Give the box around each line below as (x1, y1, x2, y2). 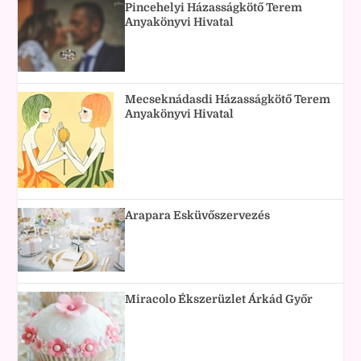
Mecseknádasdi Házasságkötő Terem (125, 92, 331, 106)
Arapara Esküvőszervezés (125, 208, 271, 222)
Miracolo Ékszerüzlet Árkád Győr (125, 293, 313, 305)
